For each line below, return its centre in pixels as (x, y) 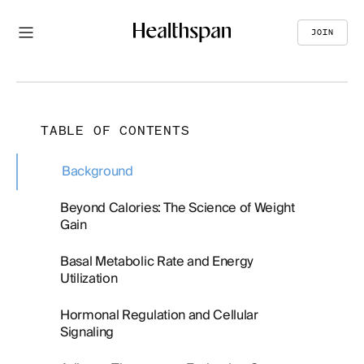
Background (97, 171)
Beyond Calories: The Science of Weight (178, 208)
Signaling (87, 332)
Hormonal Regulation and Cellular (159, 315)
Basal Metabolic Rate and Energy (157, 262)
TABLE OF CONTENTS (115, 130)
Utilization (89, 279)
